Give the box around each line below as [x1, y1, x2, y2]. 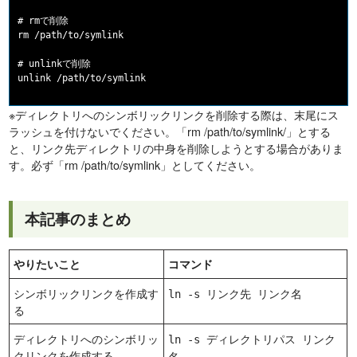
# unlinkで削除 [18, 58, 92, 70]
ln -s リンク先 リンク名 [168, 288, 303, 301]
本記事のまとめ [25, 208, 131, 230]
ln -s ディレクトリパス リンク [168, 333, 336, 347]
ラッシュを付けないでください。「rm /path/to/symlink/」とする [9, 123, 331, 140]
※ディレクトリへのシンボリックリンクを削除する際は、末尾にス [9, 106, 339, 124]
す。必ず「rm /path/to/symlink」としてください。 [9, 156, 261, 174]
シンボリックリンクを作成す [14, 284, 159, 302]
